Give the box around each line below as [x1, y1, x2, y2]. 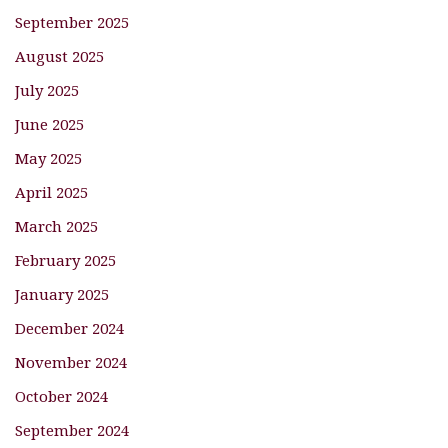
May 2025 [15, 147, 82, 168]
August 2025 [15, 45, 104, 66]
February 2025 [15, 249, 116, 270]
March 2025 [15, 215, 98, 236]
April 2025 [15, 181, 88, 202]
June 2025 [15, 113, 84, 134]
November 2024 [15, 351, 127, 372]
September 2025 [15, 11, 129, 32]
